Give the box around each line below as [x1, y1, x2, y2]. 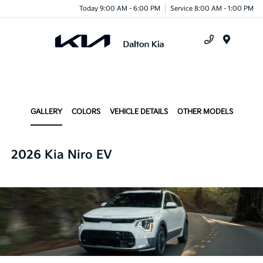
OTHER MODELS [177, 107, 233, 116]
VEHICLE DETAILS [109, 107, 168, 116]
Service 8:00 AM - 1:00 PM [170, 4, 254, 12]
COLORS [71, 107, 100, 116]
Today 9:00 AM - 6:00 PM [79, 4, 160, 12]
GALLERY [30, 107, 62, 116]
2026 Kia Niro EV [11, 148, 113, 162]
